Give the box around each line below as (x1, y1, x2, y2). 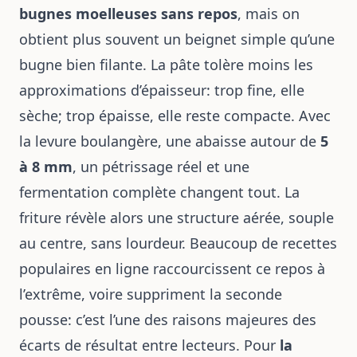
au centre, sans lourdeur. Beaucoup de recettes (19, 233, 337, 253)
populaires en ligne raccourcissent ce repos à (19, 259, 325, 278)
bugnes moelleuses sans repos (19, 4, 237, 23)
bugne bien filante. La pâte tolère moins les (19, 55, 313, 74)
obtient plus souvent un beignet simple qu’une (19, 29, 335, 49)
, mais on (237, 4, 300, 23)
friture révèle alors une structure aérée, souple (19, 208, 334, 227)
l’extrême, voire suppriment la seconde (19, 284, 282, 304)
